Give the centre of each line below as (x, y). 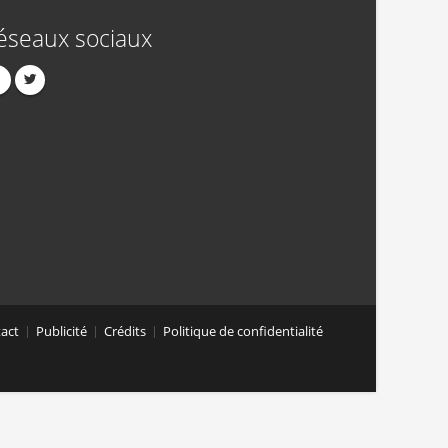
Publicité (61, 332)
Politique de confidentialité (243, 332)
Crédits (125, 332)
